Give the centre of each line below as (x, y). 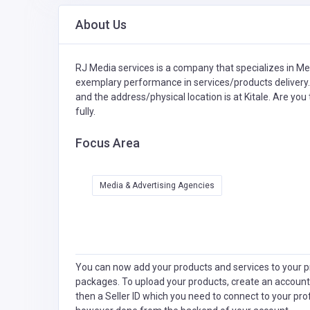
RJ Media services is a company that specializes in (186, 68)
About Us (101, 25)
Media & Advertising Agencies (157, 186)
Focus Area (108, 143)
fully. (85, 112)
